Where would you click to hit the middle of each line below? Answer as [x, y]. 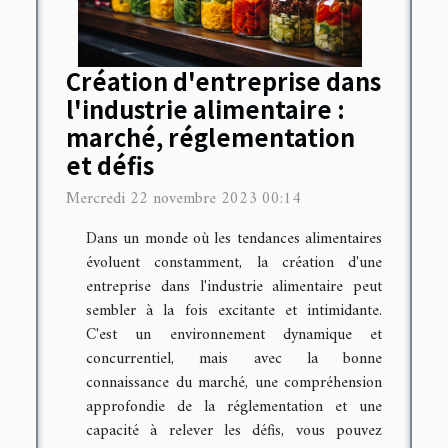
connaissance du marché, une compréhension [234, 383]
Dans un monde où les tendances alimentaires [234, 239]
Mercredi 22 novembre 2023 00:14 [183, 199]
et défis [110, 165]
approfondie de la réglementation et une [234, 407]
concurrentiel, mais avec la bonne [234, 359]
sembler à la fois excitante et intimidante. [234, 311]
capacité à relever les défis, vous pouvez [234, 431]
